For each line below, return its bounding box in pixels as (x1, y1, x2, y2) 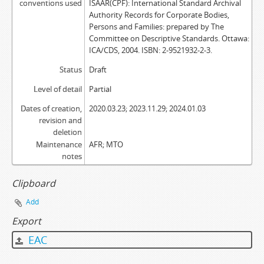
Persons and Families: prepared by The (88, 21, 224, 32)
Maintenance (35, 139, 82, 150)
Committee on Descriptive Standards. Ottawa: (88, 33, 249, 44)
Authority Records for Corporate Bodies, (88, 9, 229, 20)
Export (12, 214, 41, 227)
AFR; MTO (88, 139, 123, 150)
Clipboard (12, 177, 55, 190)
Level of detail (33, 84, 82, 94)
